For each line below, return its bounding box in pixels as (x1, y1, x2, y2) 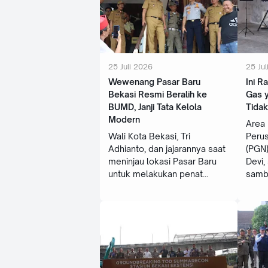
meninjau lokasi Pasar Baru (108, 156, 217, 166)
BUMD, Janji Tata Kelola (108, 101, 202, 112)
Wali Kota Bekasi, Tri (108, 130, 190, 141)
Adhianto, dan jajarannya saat (108, 143, 226, 154)
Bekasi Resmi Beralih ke (108, 89, 207, 99)
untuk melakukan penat (108, 168, 203, 179)
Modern (108, 114, 140, 124)
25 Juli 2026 (108, 61, 153, 71)
